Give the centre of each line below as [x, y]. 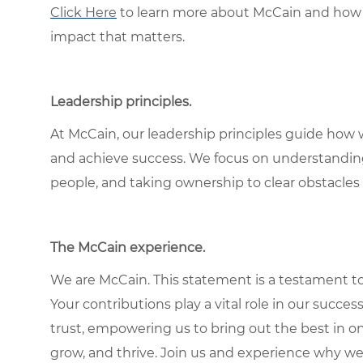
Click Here [83, 12]
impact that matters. [117, 36]
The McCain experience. [128, 247]
